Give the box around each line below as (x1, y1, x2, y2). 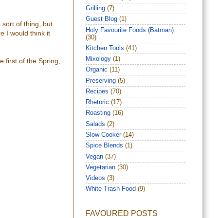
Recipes (86, 88, 109, 95)
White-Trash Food (86, 185, 136, 193)
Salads (86, 120, 105, 127)
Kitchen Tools (86, 44, 124, 52)
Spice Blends (86, 142, 123, 149)
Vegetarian (86, 163, 115, 171)
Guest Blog (86, 16, 117, 23)
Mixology (86, 55, 111, 63)
